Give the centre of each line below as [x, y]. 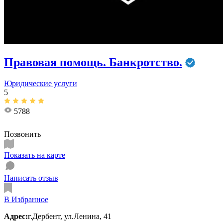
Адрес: [16, 216]
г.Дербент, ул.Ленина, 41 [70, 216]
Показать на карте [35, 155]
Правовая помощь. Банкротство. [93, 62]
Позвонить [22, 134]
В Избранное [26, 199]
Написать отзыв [31, 178]
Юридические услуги [41, 83]
